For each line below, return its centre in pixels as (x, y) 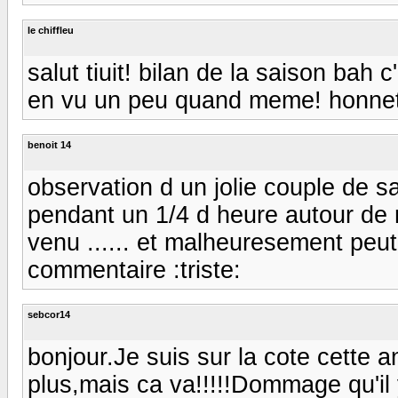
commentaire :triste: (134, 270)
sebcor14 (49, 314)
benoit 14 (49, 144)
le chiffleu (51, 30)
